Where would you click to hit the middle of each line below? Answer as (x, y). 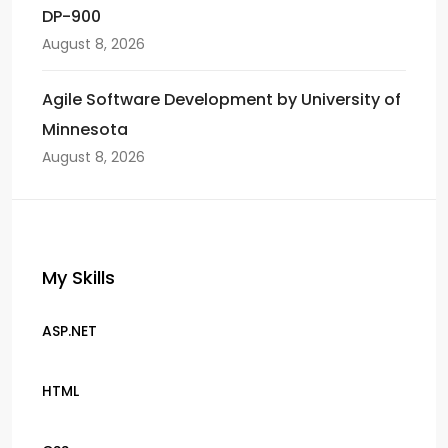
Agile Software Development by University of (221, 99)
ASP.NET (69, 330)
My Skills (78, 277)
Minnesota (85, 129)
